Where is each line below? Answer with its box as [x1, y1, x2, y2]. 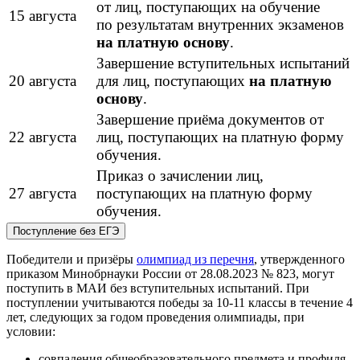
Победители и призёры [6, 252, 137, 267]
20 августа [9, 72, 76, 90]
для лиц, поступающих [96, 72, 249, 90]
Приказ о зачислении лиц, [96, 167, 264, 185]
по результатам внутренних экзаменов [96, 16, 344, 34]
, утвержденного [254, 252, 345, 267]
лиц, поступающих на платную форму [96, 129, 344, 146]
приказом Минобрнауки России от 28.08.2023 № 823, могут [6, 267, 334, 281]
